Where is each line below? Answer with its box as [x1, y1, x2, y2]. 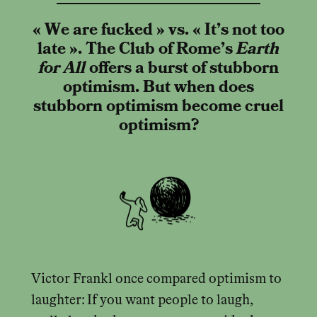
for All [38, 60, 86, 77]
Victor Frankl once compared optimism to [30, 272, 282, 286]
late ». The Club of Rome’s [38, 41, 236, 58]
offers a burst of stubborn [85, 60, 279, 77]
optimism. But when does [63, 79, 254, 96]
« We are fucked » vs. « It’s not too [33, 22, 284, 39]
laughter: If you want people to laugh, [30, 293, 253, 307]
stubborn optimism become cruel [33, 98, 284, 115]
